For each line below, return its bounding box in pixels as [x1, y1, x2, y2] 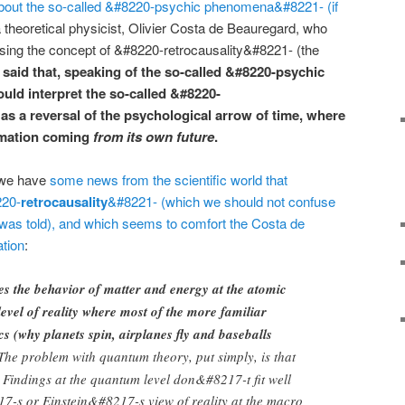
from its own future [93, 126, 214, 146]
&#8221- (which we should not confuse [108, 191, 335, 211]
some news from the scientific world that [50, 169, 287, 189]
